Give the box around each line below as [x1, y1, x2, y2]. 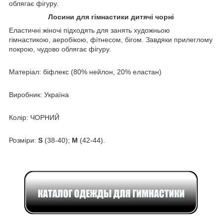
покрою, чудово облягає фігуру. [9, 45, 111, 53]
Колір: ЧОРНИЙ [9, 113, 59, 121]
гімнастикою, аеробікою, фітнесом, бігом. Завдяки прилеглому [9, 35, 213, 44]
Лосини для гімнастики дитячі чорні [48, 12, 174, 21]
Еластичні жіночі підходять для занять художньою [9, 26, 170, 34]
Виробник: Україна [9, 90, 69, 99]
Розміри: [9, 136, 38, 144]
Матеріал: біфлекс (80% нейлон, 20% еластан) [9, 67, 162, 76]
